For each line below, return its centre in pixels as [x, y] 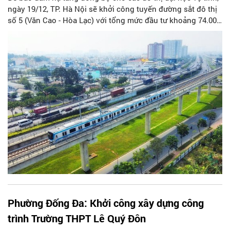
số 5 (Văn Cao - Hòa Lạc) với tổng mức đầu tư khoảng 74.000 [114, 20]
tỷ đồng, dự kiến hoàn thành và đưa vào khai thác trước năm [114, 32]
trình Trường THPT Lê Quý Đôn [77, 218]
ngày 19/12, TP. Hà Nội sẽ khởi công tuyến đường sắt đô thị [112, 9]
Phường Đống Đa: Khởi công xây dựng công [106, 203]
